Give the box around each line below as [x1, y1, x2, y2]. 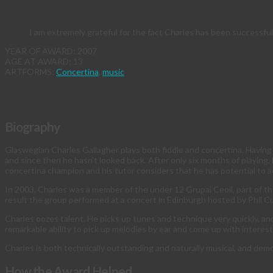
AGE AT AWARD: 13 [5, 56, 83, 67]
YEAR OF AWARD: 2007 [5, 46, 97, 57]
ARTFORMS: [5, 66, 56, 77]
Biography [5, 118, 60, 134]
